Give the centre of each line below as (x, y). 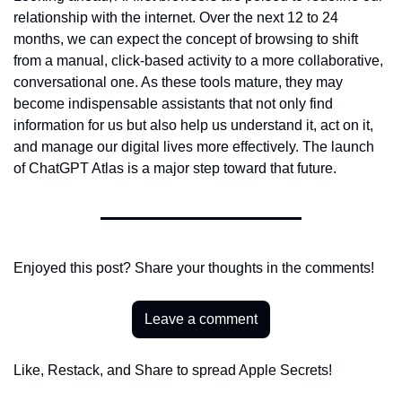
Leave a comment (201, 319)
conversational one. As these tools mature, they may (178, 82)
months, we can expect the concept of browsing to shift (186, 39)
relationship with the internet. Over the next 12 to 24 (176, 17)
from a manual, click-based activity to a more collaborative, (198, 61)
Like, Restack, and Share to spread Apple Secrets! (173, 370)
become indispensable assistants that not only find (173, 104)
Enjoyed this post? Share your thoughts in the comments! (194, 268)
